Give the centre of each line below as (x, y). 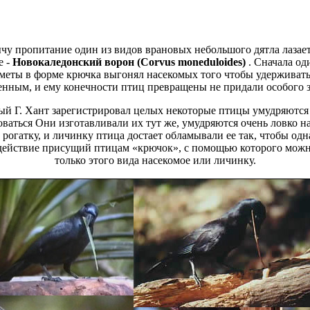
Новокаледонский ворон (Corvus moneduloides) (130, 62)
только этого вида (97, 160)
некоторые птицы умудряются (237, 110)
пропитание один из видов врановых (103, 49)
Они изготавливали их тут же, (107, 122)
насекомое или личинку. (197, 160)
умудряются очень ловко (240, 122)
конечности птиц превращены (135, 86)
